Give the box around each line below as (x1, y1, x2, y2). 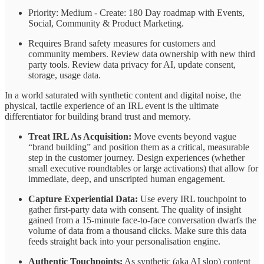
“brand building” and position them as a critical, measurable (28, 141, 249, 152)
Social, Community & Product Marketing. (28, 18, 184, 28)
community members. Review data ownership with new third (28, 48, 255, 59)
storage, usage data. (28, 70, 101, 80)
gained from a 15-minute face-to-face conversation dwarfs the (28, 214, 256, 225)
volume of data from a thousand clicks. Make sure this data (28, 225, 246, 236)
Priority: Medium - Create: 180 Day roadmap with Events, (28, 7, 245, 18)
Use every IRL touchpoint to (138, 193, 246, 204)
